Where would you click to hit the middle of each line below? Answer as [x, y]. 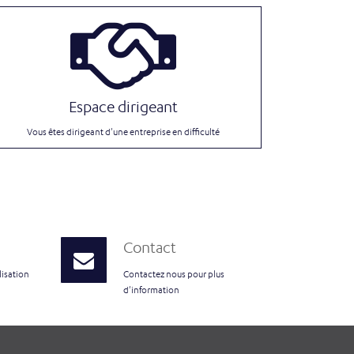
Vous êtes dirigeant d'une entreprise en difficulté [123, 132]
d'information [151, 290]
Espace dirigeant [123, 107]
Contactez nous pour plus [174, 274]
